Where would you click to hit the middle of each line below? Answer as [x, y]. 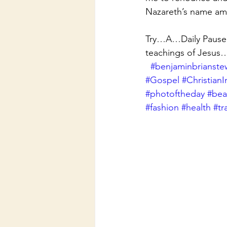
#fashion [162, 107]
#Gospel [162, 80]
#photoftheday [175, 94]
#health [196, 107]
